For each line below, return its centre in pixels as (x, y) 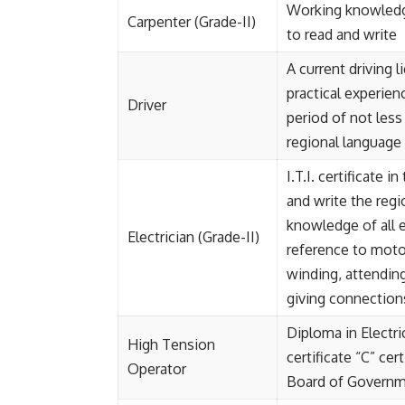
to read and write (342, 34)
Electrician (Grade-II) (193, 237)
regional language (344, 142)
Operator (157, 369)
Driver (147, 105)
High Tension (171, 344)
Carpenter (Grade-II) (192, 22)
